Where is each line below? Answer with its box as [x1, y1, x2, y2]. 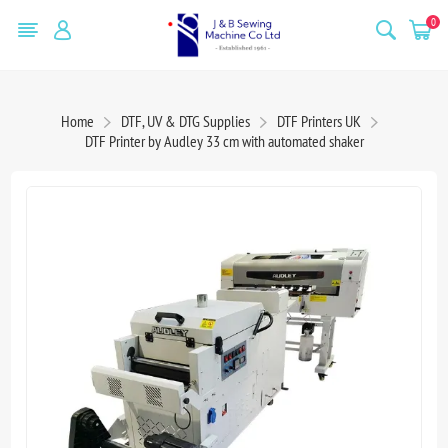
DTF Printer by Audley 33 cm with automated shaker [84, 130, 364, 151]
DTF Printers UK [276, 110, 361, 131]
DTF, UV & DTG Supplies [120, 110, 250, 131]
